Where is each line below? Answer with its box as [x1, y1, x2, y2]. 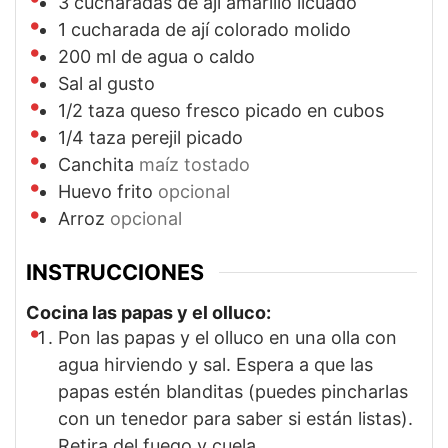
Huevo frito [58, 181, 153, 203]
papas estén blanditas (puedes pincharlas [58, 380, 408, 402]
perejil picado [131, 127, 243, 149]
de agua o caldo [121, 46, 255, 68]
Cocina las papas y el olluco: [26, 301, 271, 323]
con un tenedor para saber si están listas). [58, 407, 413, 429]
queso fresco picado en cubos [130, 100, 384, 122]
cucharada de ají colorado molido [71, 19, 351, 41]
